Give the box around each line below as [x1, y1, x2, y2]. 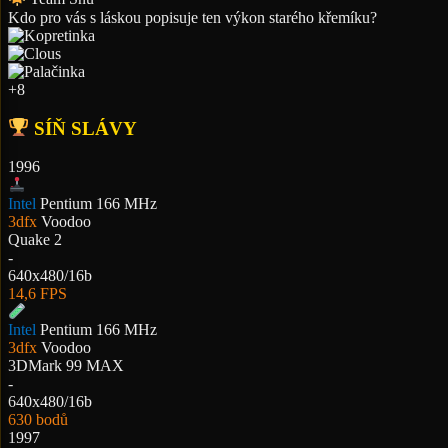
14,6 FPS [8, 284, 67, 302]
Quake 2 [8, 230, 62, 248]
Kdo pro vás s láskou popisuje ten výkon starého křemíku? [8, 8, 377, 26]
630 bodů [8, 411, 68, 429]
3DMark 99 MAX [8, 357, 124, 375]
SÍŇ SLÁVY [29, 117, 138, 139]
